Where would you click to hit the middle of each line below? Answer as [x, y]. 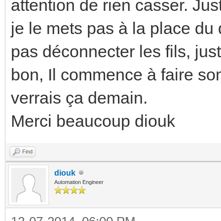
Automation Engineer [79, 182]
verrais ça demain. [79, 97]
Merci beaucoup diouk [93, 121]
